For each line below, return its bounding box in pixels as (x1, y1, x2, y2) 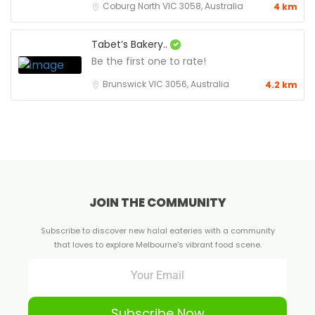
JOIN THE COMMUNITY (89, 194, 226, 212)
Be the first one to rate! (91, 54, 206, 69)
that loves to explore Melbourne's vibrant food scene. (53, 239, 262, 251)
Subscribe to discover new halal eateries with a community (40, 225, 275, 237)
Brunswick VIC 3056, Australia (103, 78, 229, 91)
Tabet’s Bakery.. (91, 37, 170, 52)
